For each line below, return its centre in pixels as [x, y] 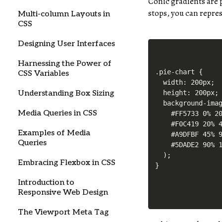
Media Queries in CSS [57, 113]
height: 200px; [187, 93]
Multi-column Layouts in [64, 14]
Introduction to [46, 183]
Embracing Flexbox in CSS [67, 163]
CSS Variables [43, 74]
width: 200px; [185, 83]
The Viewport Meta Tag [63, 212]
